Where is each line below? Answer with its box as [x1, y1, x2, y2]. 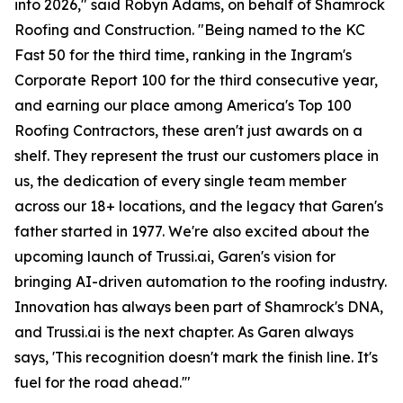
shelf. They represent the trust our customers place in [14, 147, 379, 165]
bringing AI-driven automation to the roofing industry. [14, 273, 387, 291]
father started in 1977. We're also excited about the [14, 222, 370, 240]
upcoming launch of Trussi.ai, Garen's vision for [14, 247, 336, 265]
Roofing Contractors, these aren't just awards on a [14, 121, 363, 139]
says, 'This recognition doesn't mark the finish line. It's [14, 348, 378, 366]
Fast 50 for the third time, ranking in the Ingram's [14, 46, 352, 64]
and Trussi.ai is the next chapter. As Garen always [14, 323, 354, 341]
